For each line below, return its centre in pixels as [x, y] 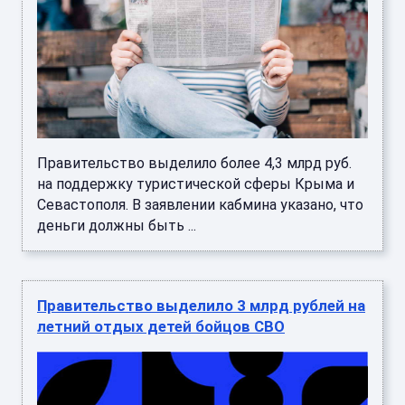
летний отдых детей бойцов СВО [161, 326]
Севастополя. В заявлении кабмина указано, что [200, 204]
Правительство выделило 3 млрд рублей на [201, 305]
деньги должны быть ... [117, 225]
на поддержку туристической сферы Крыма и [196, 184]
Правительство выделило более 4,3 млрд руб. [194, 163]
